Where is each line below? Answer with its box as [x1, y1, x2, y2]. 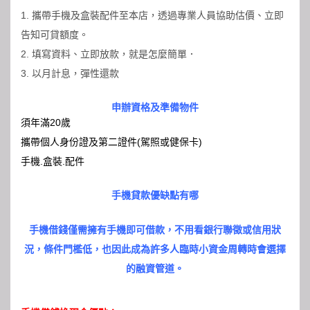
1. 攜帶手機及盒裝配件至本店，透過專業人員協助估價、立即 [21, 10, 284, 21]
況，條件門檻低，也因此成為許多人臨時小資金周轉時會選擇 [24, 244, 286, 255]
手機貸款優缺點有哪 [111, 190, 199, 201]
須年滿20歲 [21, 117, 71, 129]
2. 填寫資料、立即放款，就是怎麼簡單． [21, 48, 197, 60]
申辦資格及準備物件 [111, 102, 199, 113]
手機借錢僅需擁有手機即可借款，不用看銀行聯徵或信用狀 [29, 224, 281, 236]
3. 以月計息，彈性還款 [21, 68, 119, 80]
